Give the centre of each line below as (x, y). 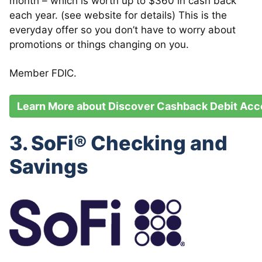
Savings (49, 166)
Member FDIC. (43, 73)
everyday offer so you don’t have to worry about (123, 30)
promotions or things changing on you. (99, 44)
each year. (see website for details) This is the (118, 15)
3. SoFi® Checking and (118, 143)
